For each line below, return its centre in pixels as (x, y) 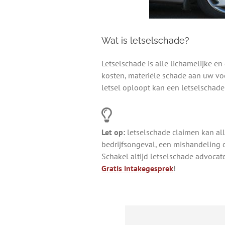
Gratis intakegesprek (137, 168)
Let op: (113, 132)
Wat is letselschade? (145, 41)
